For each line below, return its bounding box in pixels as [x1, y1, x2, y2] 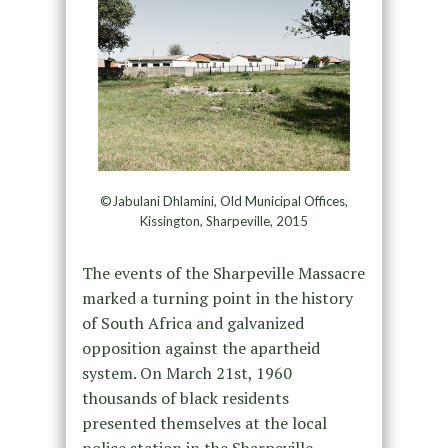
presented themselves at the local [81, 411, 327, 434]
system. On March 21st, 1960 [81, 361, 292, 384]
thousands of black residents [81, 386, 289, 409]
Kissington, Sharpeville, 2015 [139, 212, 308, 229]
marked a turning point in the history [81, 286, 353, 309]
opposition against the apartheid [81, 336, 320, 359]
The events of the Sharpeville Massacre [81, 261, 365, 284]
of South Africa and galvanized [81, 311, 304, 334]
